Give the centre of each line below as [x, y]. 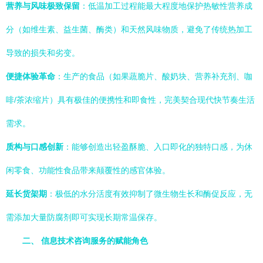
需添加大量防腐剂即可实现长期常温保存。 [84, 217]
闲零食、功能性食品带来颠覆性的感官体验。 [88, 170]
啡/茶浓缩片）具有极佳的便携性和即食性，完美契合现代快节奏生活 [130, 100]
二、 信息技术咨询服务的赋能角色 [85, 241]
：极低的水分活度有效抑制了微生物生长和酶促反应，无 [150, 194]
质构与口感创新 [35, 147]
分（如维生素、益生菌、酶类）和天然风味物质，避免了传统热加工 [129, 29]
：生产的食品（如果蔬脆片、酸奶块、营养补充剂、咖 [154, 76]
